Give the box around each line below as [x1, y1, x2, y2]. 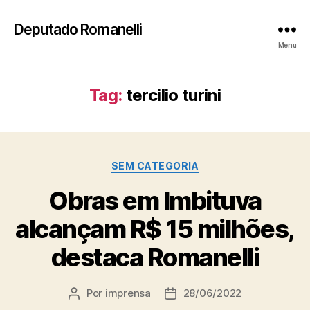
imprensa [104, 286, 151, 300]
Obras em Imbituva [48, 185, 262, 216]
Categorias [154, 156, 216, 170]
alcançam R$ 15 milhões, [15, 213, 295, 244]
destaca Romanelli [51, 241, 259, 273]
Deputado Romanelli [14, 20, 143, 38]
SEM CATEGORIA [111, 160, 199, 172]
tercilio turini [125, 85, 221, 105]
